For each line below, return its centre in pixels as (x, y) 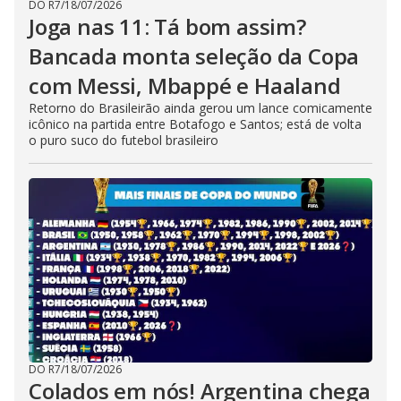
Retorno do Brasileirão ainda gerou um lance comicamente (200, 108)
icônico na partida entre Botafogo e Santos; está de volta (195, 124)
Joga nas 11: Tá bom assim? (167, 26)
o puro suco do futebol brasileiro (124, 140)
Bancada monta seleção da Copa (194, 56)
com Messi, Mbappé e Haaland (185, 85)
